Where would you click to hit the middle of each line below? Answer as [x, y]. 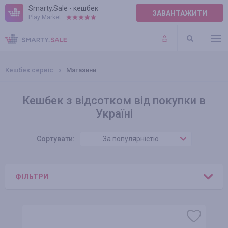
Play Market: [46, 17]
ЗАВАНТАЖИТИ [180, 13]
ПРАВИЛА [22, 20]
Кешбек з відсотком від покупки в [114, 101]
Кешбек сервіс [29, 70]
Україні [114, 114]
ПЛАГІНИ [21, 41]
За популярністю [131, 139]
